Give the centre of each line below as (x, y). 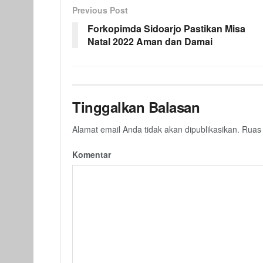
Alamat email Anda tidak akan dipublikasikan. (156, 129)
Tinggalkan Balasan (136, 107)
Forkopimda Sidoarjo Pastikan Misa (166, 28)
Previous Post (100, 10)
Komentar (92, 154)
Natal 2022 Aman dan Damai (150, 41)
